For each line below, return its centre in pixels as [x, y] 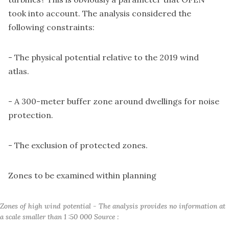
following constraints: [51, 27]
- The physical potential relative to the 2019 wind [104, 58]
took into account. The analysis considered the [100, 14]
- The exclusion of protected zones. [78, 145]
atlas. [19, 71]
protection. [31, 115]
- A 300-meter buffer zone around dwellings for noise [114, 101]
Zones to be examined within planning [82, 176]
